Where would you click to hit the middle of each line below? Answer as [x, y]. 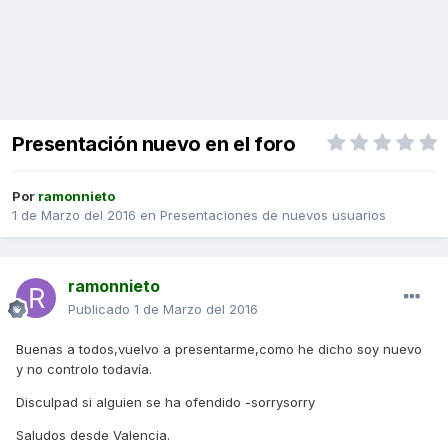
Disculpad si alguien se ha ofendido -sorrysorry [165, 402]
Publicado [101, 309]
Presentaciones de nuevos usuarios [273, 215]
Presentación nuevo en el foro [154, 144]
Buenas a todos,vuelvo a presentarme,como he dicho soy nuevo [219, 349]
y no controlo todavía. [84, 369]
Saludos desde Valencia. [93, 435]
